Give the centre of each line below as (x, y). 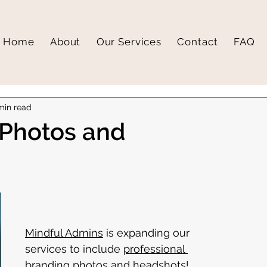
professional (156, 249)
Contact (198, 42)
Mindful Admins (64, 233)
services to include (74, 249)
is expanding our (148, 233)
